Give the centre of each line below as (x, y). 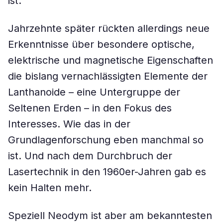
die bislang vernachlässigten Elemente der (108, 76)
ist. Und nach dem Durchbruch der (90, 156)
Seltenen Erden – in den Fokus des (90, 108)
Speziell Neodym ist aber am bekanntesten (110, 216)
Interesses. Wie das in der (69, 124)
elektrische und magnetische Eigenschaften (111, 60)
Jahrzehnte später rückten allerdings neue (109, 28)
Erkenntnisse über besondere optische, (101, 44)
